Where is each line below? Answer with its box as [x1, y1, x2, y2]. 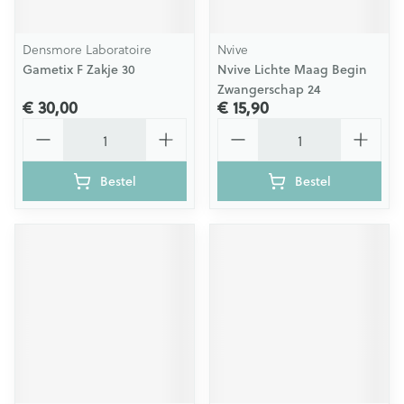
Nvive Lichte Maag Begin [217, 60, 367, 78]
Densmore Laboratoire [23, 40, 151, 59]
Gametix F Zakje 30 [23, 60, 135, 78]
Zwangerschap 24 [217, 80, 321, 98]
